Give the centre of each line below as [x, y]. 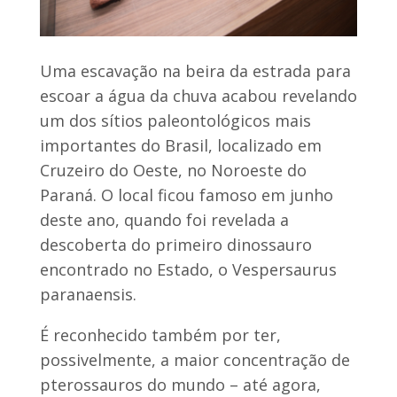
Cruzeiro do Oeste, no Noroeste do [173, 170]
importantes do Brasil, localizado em [180, 145]
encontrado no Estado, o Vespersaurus [188, 269]
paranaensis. [88, 294]
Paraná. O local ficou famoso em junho [186, 195]
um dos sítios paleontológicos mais [175, 120]
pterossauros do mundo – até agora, [180, 384]
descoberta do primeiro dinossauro [175, 244]
